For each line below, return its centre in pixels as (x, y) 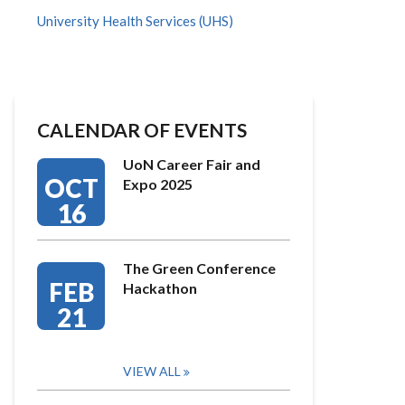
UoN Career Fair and (192, 164)
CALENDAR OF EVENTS (142, 130)
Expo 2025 (158, 184)
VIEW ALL (152, 371)
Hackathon (160, 288)
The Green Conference (199, 268)
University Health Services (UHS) (135, 21)
